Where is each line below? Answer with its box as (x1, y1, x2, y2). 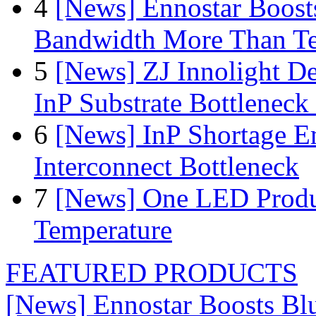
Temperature (34, 214, 172, 245)
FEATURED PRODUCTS (6, 257, 298, 288)
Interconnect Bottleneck (34, 151, 299, 182)
